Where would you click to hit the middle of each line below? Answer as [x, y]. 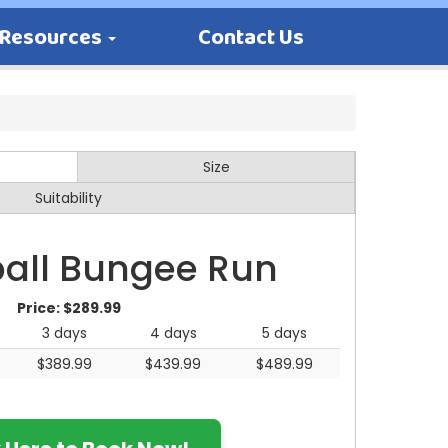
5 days [284, 333]
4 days [173, 333]
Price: [39, 308]
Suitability [68, 198]
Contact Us [250, 39]
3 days [64, 333]
